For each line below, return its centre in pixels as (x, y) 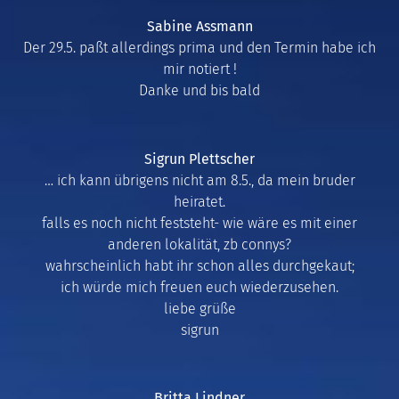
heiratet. (199, 201)
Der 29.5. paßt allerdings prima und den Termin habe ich (199, 47)
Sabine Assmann (199, 26)
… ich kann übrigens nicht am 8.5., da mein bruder (199, 180)
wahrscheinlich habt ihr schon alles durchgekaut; (199, 265)
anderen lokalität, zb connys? (199, 244)
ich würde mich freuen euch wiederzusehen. (199, 287)
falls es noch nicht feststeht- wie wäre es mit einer (199, 223)
